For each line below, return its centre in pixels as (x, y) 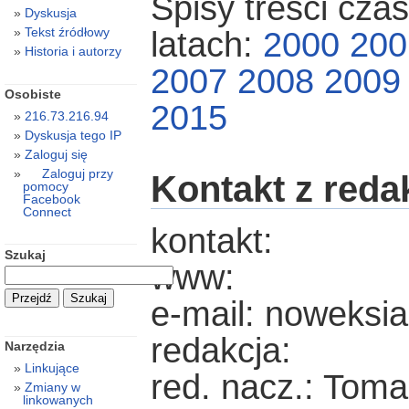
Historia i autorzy (73, 52)
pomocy (45, 187)
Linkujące (52, 368)
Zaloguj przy (77, 174)
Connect (47, 212)
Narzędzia (34, 346)
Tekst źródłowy (67, 32)
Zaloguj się (56, 155)
